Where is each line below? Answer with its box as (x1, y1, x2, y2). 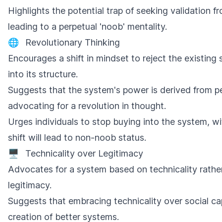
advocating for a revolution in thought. (8, 101, 166, 111)
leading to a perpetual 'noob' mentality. (8, 21, 167, 32)
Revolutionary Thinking (25, 37, 120, 48)
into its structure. (8, 69, 78, 79)
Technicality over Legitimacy (25, 148, 143, 159)
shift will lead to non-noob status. (8, 132, 146, 143)
